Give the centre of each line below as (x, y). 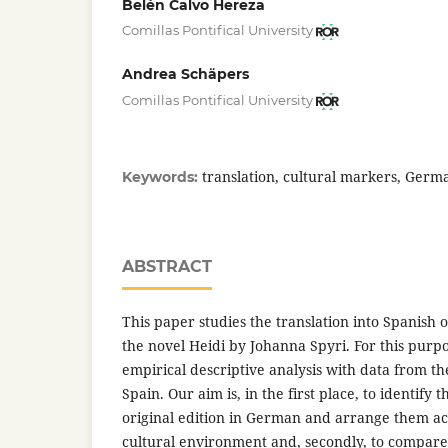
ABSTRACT (167, 267)
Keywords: (162, 177)
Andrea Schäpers (185, 74)
